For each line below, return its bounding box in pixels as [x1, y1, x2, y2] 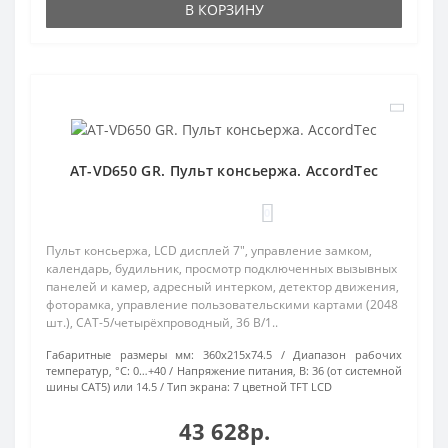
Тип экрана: [167, 379, 230, 395]
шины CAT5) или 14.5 [46, 379, 157, 395]
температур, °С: [46, 363, 131, 379]
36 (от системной [311, 363, 403, 379]
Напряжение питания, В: [176, 363, 309, 379]
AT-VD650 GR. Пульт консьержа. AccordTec [69, 161, 379, 181]
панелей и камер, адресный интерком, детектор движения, [46, 278, 399, 296]
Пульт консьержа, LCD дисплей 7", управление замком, [46, 242, 372, 260]
